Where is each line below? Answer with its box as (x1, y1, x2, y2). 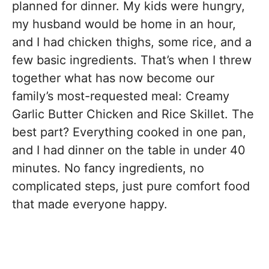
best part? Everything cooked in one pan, (12, 125, 246, 139)
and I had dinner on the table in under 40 (12, 143, 246, 157)
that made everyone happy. (12, 197, 168, 211)
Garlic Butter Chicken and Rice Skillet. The (12, 107, 254, 121)
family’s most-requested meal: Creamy (12, 89, 229, 103)
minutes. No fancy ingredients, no (12, 161, 204, 175)
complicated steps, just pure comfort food (12, 179, 250, 193)
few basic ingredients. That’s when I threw (12, 53, 252, 67)
